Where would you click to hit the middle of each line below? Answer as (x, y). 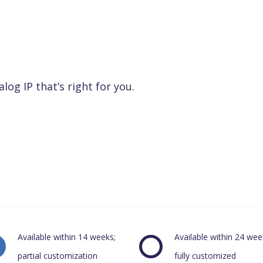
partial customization (58, 256)
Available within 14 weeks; (67, 237)
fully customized (205, 256)
